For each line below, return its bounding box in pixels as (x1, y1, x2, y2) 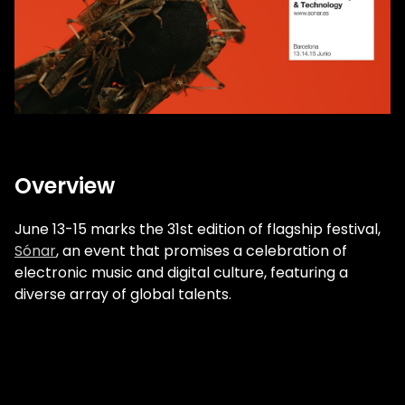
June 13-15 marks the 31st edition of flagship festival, (14, 219, 381, 240)
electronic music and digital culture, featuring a (14, 262, 348, 284)
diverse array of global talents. (14, 284, 231, 306)
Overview (14, 171, 115, 202)
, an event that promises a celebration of (56, 240, 347, 262)
